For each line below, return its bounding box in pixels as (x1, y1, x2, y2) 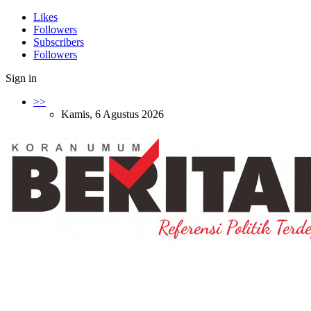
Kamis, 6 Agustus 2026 (61, 108, 164, 120)
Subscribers (33, 36, 84, 48)
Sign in (6, 72, 37, 84)
